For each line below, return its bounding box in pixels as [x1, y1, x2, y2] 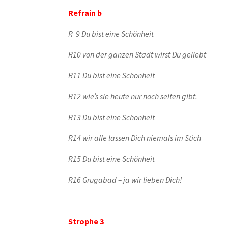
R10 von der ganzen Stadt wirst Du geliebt [68, 49, 207, 60]
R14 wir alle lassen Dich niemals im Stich [68, 133, 202, 143]
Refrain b [68, 8, 102, 18]
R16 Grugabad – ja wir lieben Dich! [68, 175, 183, 185]
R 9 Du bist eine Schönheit [68, 28, 154, 39]
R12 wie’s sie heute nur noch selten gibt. [68, 91, 198, 101]
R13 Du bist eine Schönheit [68, 112, 155, 122]
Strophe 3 [68, 216, 104, 226]
